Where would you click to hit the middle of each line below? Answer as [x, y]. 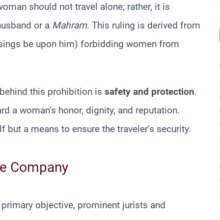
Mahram [69, 25]
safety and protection [150, 91]
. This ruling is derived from [144, 25]
